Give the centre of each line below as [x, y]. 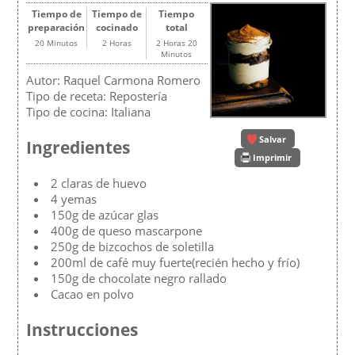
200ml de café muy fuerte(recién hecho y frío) [176, 262]
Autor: [45, 80]
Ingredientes [78, 147]
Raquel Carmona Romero [132, 80]
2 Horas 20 [176, 42]
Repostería [139, 95]
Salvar [272, 139]
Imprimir [273, 158]
